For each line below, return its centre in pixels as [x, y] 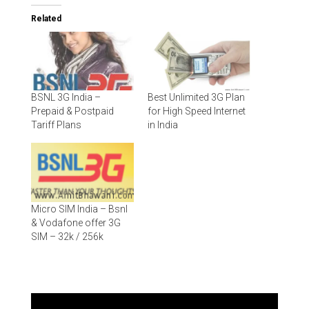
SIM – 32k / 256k [67, 236]
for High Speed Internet [197, 111]
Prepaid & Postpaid [72, 111]
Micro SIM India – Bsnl [79, 209]
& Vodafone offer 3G [76, 222]
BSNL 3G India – [66, 98]
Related [46, 19]
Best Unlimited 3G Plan [196, 98]
